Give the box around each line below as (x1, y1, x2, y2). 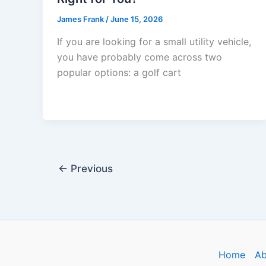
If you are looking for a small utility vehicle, (57, 35, 251, 47)
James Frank (57, 14, 106, 24)
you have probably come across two (57, 50, 222, 63)
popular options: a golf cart (57, 66, 181, 78)
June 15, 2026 (110, 14, 163, 24)
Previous (67, 162, 113, 175)
